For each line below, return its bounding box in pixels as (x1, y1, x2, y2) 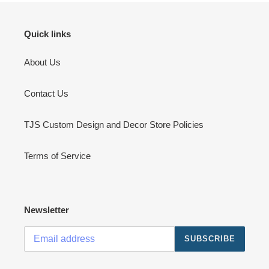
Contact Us (24, 88, 68, 99)
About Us (24, 57, 61, 68)
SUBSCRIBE (184, 234, 235, 244)
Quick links (24, 28, 71, 39)
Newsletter (24, 205, 69, 216)
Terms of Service (24, 151, 91, 162)
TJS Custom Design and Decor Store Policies (24, 119, 204, 130)
